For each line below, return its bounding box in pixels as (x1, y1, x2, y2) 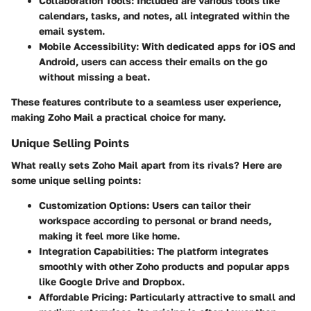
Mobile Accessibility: (39, 40, 139, 53)
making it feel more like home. (39, 230, 180, 242)
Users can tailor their (149, 199, 251, 212)
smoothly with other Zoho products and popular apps (39, 260, 289, 273)
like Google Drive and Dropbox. (39, 276, 185, 288)
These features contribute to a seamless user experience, (11, 96, 281, 108)
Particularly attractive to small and (127, 291, 296, 303)
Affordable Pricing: (39, 291, 127, 303)
